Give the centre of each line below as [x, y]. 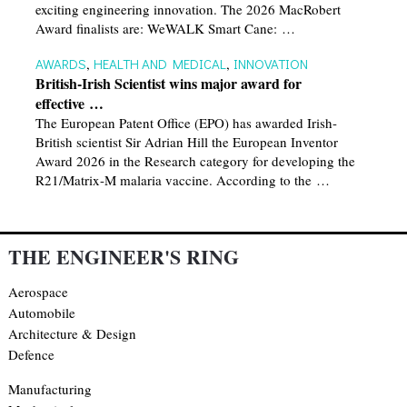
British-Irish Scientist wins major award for [168, 84]
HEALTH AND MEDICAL [159, 64]
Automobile [41, 313]
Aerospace [38, 292]
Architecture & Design [72, 334]
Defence [31, 355]
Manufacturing [50, 389]
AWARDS [60, 64]
